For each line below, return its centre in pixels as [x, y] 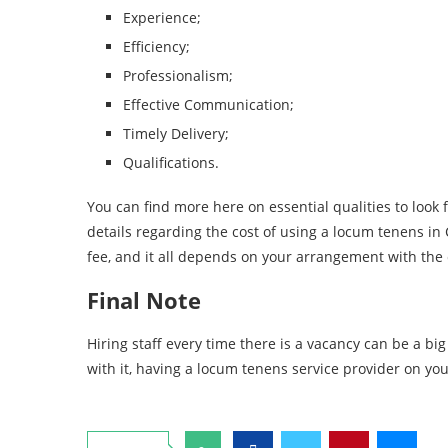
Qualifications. [171, 162]
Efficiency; [156, 46]
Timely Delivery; [176, 133]
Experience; [162, 17]
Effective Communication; [208, 104]
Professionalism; [178, 75]
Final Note [144, 300]
